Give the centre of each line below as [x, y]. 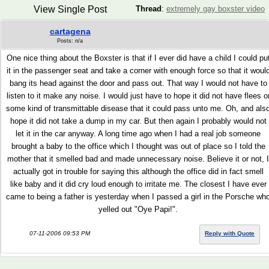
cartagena [70, 31]
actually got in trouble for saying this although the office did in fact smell [138, 171]
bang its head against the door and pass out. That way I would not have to [138, 83]
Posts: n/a [70, 41]
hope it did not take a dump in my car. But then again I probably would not [138, 121]
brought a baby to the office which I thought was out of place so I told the [138, 146]
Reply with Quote [230, 233]
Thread [149, 9]
